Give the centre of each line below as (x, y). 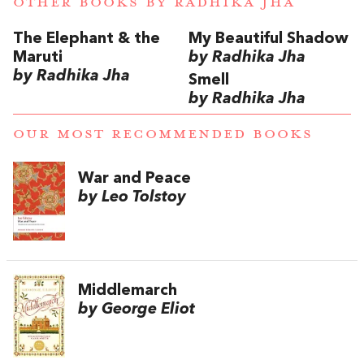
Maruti (38, 57)
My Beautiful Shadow (269, 39)
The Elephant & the (87, 39)
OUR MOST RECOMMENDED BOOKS (163, 134)
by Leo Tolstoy (132, 197)
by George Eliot (136, 309)
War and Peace (134, 178)
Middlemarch (128, 290)
